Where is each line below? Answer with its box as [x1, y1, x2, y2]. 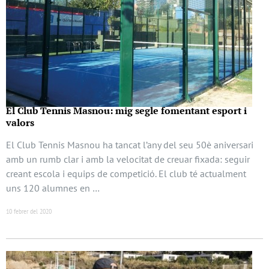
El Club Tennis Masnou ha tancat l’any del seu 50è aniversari [6, 139, 253, 151]
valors [6, 116, 34, 130]
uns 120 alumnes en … [6, 182, 100, 195]
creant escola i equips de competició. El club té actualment [6, 168, 246, 180]
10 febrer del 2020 [6, 206, 52, 216]
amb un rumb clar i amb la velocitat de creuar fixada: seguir [6, 153, 250, 166]
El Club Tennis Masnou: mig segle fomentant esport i [6, 104, 247, 118]
